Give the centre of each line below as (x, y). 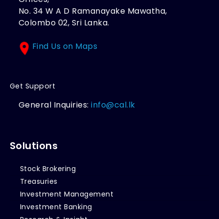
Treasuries (39, 181)
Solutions (34, 145)
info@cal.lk (113, 105)
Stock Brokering (48, 168)
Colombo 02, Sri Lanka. (64, 23)
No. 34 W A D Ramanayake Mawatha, (93, 11)
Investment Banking (56, 207)
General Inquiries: (55, 105)
